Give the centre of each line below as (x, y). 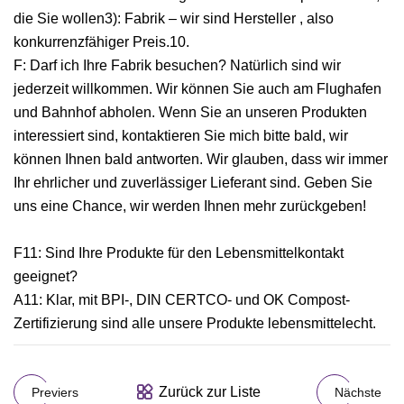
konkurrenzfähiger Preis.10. (101, 42)
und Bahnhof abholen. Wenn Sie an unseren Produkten (190, 112)
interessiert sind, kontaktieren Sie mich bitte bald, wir (181, 136)
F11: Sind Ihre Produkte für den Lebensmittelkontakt (179, 253)
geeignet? (46, 276)
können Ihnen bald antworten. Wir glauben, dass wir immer (201, 159)
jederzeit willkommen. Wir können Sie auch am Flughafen (197, 89)
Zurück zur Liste (210, 392)
